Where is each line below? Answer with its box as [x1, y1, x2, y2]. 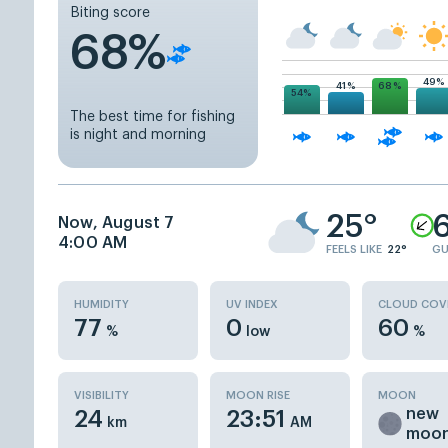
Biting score [70, 6, 150, 20]
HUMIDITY [74, 299, 129, 310]
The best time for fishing [70, 110, 235, 124]
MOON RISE [226, 390, 290, 401]
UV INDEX [226, 299, 278, 310]
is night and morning [70, 128, 206, 142]
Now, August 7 [58, 215, 175, 231]
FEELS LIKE [326, 243, 382, 255]
